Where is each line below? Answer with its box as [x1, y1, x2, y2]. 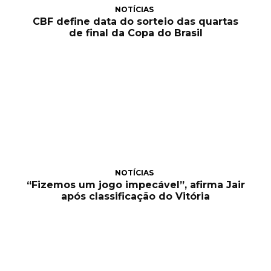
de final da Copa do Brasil [68, 27, 203, 39]
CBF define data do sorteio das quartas [33, 16, 238, 28]
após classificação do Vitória [61, 191, 210, 203]
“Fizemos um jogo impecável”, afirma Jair [26, 179, 245, 191]
